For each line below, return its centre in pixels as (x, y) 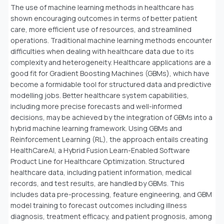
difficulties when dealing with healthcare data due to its (102, 51)
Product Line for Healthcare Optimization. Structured (97, 161)
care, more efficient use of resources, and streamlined (101, 29)
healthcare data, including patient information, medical (101, 172)
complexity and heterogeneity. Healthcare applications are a (111, 62)
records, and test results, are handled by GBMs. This (97, 183)
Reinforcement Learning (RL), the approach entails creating (109, 139)
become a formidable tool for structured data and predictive (111, 84)
